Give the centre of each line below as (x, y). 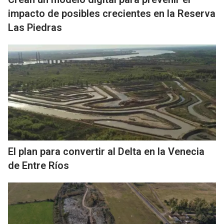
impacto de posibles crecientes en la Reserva (112, 14)
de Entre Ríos (38, 166)
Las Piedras (35, 28)
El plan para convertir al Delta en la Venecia (106, 152)
